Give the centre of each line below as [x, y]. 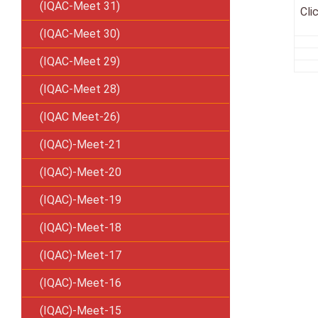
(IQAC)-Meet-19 [81, 200]
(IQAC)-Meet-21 [81, 144]
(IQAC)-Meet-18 [81, 227]
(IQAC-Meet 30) [80, 34]
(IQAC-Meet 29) [80, 61]
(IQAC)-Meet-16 [81, 283]
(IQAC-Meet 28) [80, 89]
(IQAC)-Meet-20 [81, 172]
